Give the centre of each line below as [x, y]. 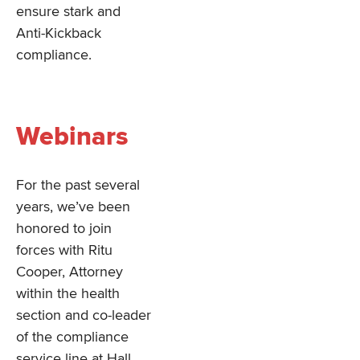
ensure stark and [68, 12]
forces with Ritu [64, 250]
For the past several [78, 185]
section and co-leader [84, 315]
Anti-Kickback [59, 33]
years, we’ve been [73, 207]
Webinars [72, 137]
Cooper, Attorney [70, 272]
